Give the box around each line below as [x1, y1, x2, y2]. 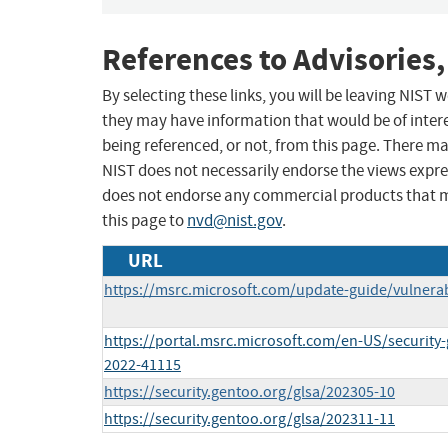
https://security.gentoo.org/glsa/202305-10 [104, 382, 395, 403]
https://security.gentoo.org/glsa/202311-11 [104, 409, 395, 430]
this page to [102, 210, 187, 232]
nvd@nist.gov [187, 210, 282, 232]
